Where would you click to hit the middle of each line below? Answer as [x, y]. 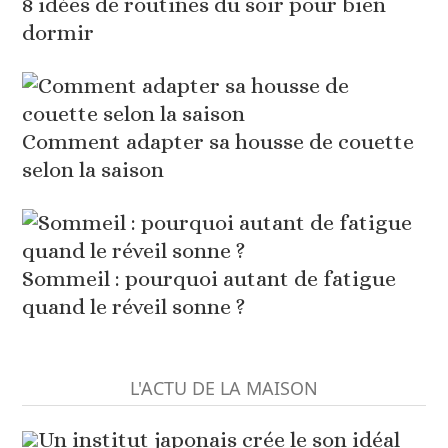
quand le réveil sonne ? [134, 307]
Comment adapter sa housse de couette [218, 142]
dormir [58, 33]
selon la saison [93, 170]
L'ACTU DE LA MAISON [224, 388]
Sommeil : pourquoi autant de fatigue [209, 279]
